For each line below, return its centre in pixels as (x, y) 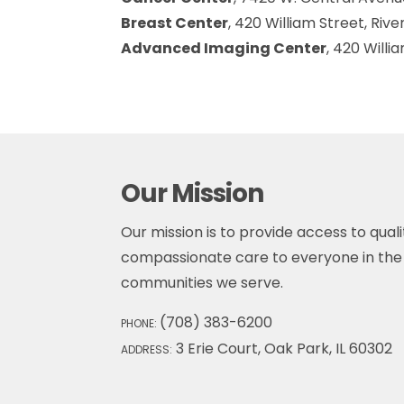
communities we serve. (202, 283)
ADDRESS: (147, 350)
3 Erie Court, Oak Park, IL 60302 (283, 349)
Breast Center (175, 23)
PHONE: (141, 324)
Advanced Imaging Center (224, 48)
